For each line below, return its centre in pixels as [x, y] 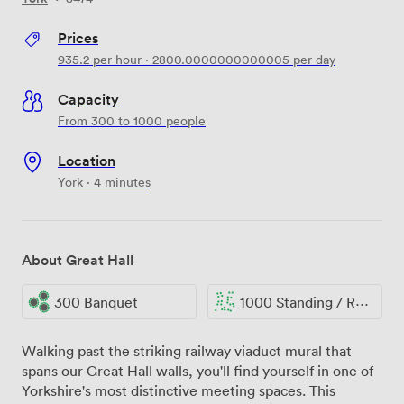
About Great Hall [78, 259]
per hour [115, 59]
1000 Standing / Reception [298, 302]
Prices [78, 37]
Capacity [88, 99]
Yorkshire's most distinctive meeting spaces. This [179, 391]
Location [87, 160]
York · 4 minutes [104, 181]
